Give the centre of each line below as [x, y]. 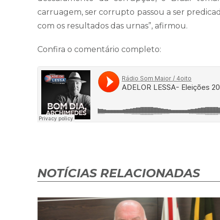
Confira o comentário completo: [99, 50]
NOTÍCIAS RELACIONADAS [119, 173]
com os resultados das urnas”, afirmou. [112, 26]
